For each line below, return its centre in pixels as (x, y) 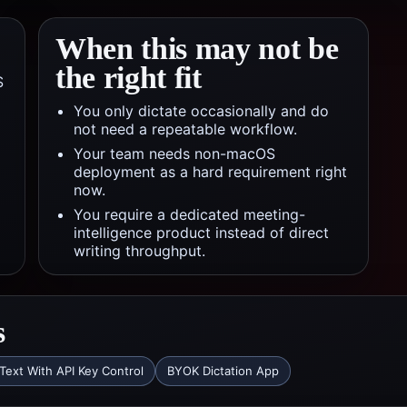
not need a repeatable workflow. (185, 129)
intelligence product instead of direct (201, 233)
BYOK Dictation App (223, 371)
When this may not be (197, 49)
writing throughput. (139, 251)
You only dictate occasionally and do (201, 111)
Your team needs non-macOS (174, 154)
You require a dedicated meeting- (189, 214)
